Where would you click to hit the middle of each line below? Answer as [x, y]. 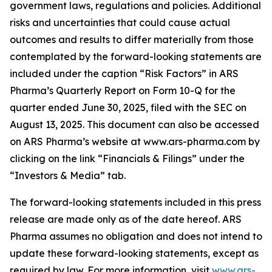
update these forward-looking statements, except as [134, 253]
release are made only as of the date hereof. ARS [126, 219]
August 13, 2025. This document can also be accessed [134, 124]
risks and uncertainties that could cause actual [120, 22]
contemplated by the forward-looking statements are [136, 56]
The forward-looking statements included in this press [135, 202]
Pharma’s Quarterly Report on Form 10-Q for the [123, 90]
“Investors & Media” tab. [68, 175]
